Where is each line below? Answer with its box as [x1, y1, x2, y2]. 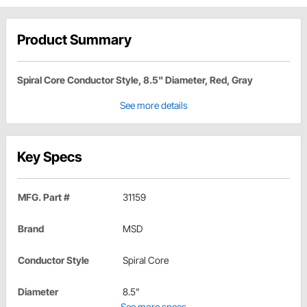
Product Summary [17, 32, 132, 49]
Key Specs [17, 149, 82, 166]
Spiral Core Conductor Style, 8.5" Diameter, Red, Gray [17, 74, 253, 86]
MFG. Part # [18, 191, 70, 204]
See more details [119, 99, 188, 112]
